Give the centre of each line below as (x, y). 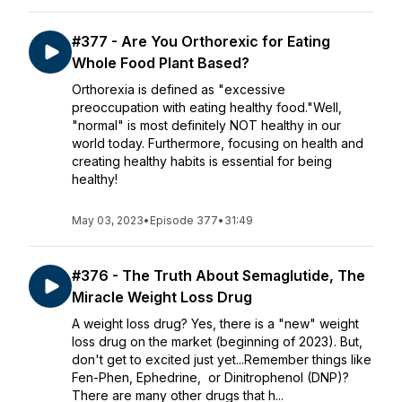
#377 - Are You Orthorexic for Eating (201, 41)
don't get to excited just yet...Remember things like (222, 359)
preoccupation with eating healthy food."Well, (207, 107)
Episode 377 (184, 220)
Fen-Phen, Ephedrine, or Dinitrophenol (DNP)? (210, 377)
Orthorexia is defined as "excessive (179, 89)
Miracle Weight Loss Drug (162, 297)
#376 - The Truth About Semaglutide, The (218, 275)
